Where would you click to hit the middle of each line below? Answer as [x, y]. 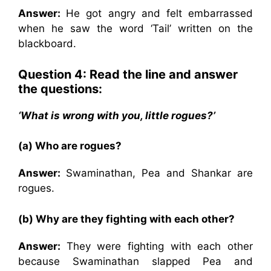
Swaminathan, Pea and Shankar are [159, 173]
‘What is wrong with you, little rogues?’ [117, 115]
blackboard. [47, 44]
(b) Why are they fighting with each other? [126, 219]
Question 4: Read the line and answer [128, 74]
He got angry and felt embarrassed [160, 13]
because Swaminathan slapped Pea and [135, 261]
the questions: [60, 89]
